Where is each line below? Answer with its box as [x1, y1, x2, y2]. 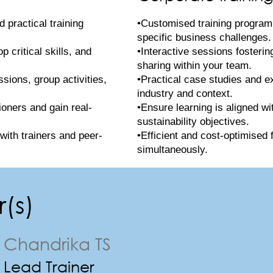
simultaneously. [137, 144, 208, 156]
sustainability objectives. [137, 116, 249, 128]
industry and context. [137, 88, 233, 100]
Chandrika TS [4, 233, 111, 254]
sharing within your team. [137, 60, 252, 72]
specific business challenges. [137, 32, 271, 44]
